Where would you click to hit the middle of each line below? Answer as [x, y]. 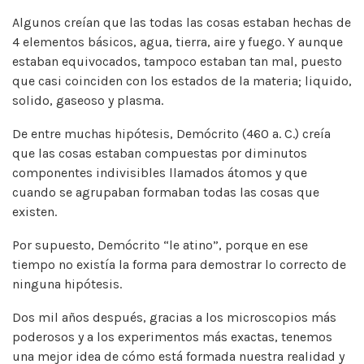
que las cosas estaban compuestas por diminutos [160, 153]
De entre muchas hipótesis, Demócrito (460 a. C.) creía [171, 133]
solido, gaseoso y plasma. [88, 100]
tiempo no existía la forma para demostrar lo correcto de [179, 264]
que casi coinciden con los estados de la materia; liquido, [182, 80]
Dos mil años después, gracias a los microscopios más [174, 317]
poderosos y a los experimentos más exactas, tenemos [172, 336]
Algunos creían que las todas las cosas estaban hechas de [182, 22]
